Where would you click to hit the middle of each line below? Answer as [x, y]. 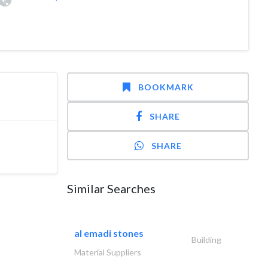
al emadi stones [109, 233]
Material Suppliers [108, 252]
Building [206, 240]
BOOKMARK [166, 87]
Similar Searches [111, 188]
